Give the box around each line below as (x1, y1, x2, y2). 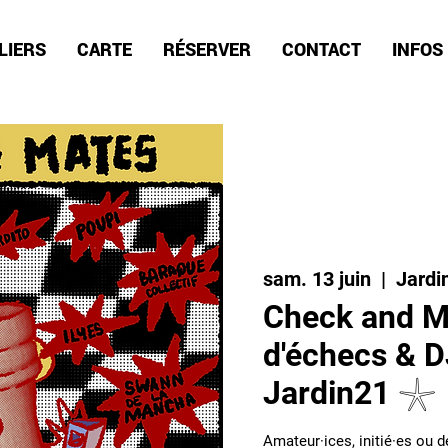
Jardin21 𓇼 (263, 373, 437, 412)
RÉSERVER (162, 37, 251, 61)
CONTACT (281, 37, 361, 61)
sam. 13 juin (263, 266, 371, 291)
